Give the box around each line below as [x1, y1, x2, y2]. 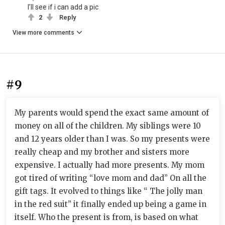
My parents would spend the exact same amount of [15, 107, 209, 118]
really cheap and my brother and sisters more [15, 147, 189, 157]
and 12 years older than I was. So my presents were [15, 134, 210, 144]
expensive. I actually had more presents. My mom [15, 160, 204, 170]
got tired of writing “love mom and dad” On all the [15, 173, 206, 183]
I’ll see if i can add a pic [28, 3, 98, 11]
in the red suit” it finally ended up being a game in [15, 199, 206, 209]
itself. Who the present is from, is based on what [15, 212, 198, 222]
